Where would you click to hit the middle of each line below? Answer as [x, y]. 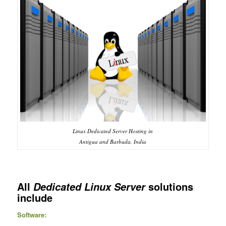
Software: [32, 214]
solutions [169, 187]
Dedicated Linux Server [89, 187]
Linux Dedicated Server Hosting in [113, 131]
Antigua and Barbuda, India [113, 142]
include [35, 198]
